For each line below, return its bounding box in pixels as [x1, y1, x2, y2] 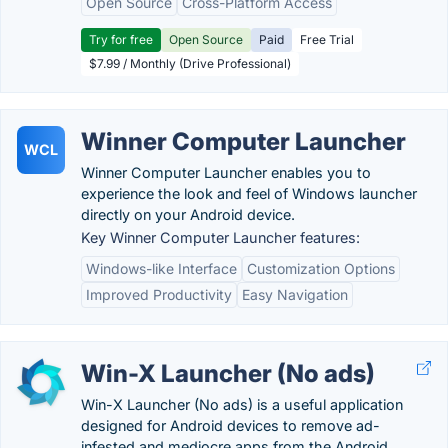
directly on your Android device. [81, 206, 295, 223]
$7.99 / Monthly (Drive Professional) [89, 56, 291, 71]
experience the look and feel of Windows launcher [81, 185, 417, 202]
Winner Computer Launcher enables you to [81, 164, 371, 181]
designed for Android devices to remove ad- [81, 417, 380, 434]
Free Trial [300, 32, 354, 47]
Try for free [89, 32, 153, 47]
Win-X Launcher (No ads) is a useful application [81, 396, 403, 413]
